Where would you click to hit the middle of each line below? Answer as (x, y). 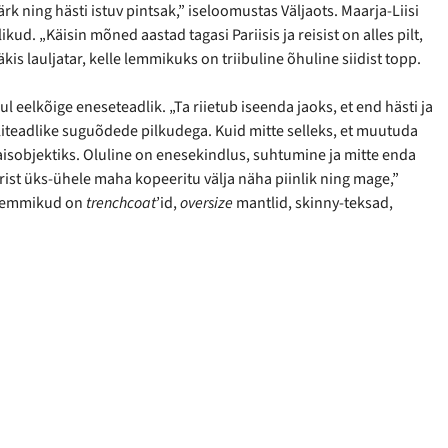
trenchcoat (121, 203)
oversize (206, 203)
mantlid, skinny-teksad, (313, 203)
